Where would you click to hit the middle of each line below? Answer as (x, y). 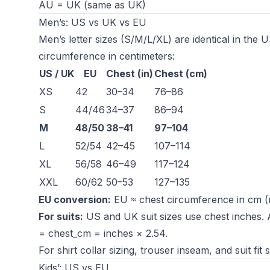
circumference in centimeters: (107, 56)
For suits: (61, 216)
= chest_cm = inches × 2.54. (103, 233)
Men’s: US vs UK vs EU (93, 22)
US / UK (57, 74)
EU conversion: (75, 199)
